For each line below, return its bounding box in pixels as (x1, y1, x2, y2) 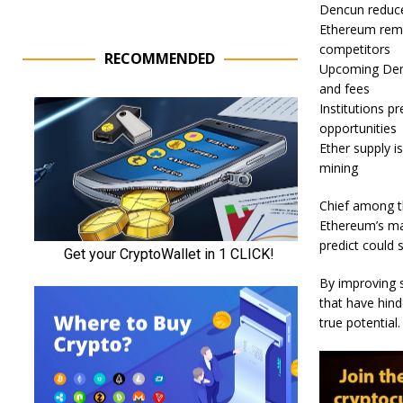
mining (318, 158, 358, 176)
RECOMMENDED (104, 49, 216, 68)
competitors (318, 40, 390, 58)
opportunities (318, 119, 397, 137)
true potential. (318, 313, 400, 331)
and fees (318, 79, 370, 97)
